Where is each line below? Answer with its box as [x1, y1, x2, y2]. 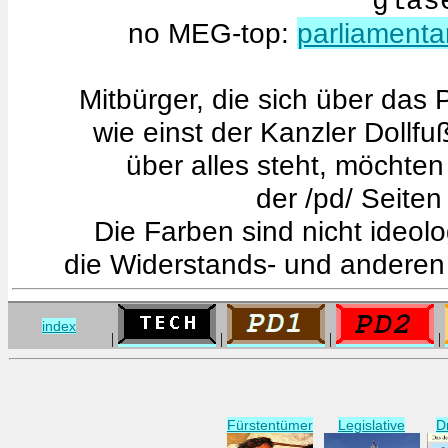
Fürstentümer [227, 417, 313, 433]
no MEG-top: [128, 17, 297, 49]
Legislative [338, 417, 405, 433]
